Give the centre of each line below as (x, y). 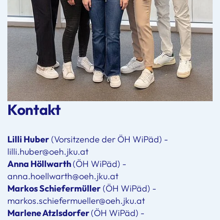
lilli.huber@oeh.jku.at (48, 151)
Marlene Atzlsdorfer (49, 213)
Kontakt (34, 109)
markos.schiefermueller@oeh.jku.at (76, 200)
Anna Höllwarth (40, 164)
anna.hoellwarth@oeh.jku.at (63, 176)
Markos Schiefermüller (54, 188)
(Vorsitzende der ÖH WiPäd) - (109, 139)
